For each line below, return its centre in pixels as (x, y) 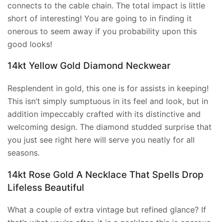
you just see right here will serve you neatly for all (101, 139)
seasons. (24, 152)
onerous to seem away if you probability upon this (102, 31)
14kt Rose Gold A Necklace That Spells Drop (106, 174)
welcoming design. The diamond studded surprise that (110, 127)
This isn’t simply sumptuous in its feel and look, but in (108, 101)
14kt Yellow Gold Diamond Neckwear (89, 66)
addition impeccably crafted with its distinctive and (104, 114)
